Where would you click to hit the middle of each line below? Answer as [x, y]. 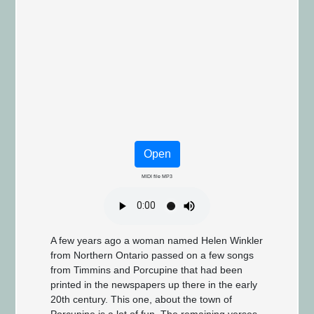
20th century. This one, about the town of [142, 299]
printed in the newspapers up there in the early [154, 284]
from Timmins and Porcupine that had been [147, 269]
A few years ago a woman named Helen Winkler [157, 240]
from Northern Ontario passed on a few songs [152, 255]
